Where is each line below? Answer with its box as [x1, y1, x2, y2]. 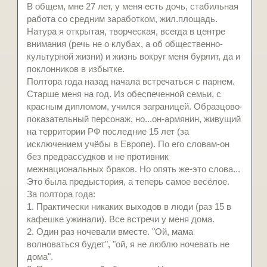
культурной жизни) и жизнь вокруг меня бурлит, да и [27, 51, 240, 62]
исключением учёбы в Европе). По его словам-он [27, 139, 229, 150]
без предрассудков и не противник [27, 151, 169, 162]
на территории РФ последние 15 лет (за [27, 126, 189, 137]
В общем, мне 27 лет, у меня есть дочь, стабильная [27, 1, 238, 12]
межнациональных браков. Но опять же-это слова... [27, 164, 240, 175]
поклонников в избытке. [27, 64, 125, 74]
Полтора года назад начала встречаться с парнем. [27, 76, 235, 87]
